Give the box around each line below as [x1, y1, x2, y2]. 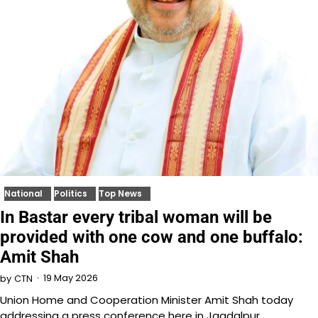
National [4, 187, 43, 199]
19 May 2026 [43, 272, 98, 285]
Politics [54, 187, 87, 199]
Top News [99, 187, 142, 199]
